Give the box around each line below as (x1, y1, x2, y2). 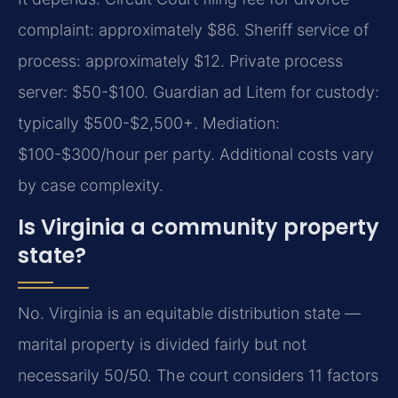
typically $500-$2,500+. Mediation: (18, 113, 280, 132)
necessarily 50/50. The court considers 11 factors (18, 366, 378, 386)
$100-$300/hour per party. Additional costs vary (18, 144, 374, 163)
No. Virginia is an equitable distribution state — (18, 304, 361, 323)
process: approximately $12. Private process (18, 51, 343, 70)
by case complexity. (18, 175, 163, 195)
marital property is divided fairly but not (18, 335, 306, 354)
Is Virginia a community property (18, 212, 379, 243)
